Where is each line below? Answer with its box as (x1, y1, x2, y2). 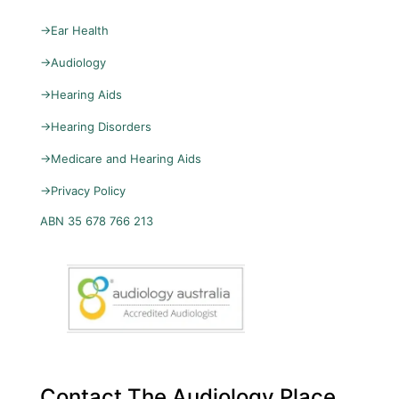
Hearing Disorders (51, 118, 151, 134)
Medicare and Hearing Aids (51, 151, 201, 166)
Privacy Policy (51, 183, 126, 198)
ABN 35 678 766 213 (40, 213, 153, 228)
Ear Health (51, 22, 109, 37)
